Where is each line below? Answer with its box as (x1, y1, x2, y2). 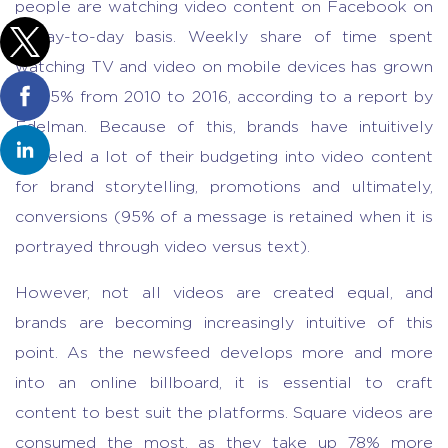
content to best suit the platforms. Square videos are (15, 405, 433, 421)
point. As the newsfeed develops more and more (15, 345, 433, 361)
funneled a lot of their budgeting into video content (15, 149, 433, 165)
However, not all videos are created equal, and (15, 285, 433, 301)
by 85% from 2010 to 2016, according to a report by (15, 89, 433, 105)
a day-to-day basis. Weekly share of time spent (15, 29, 433, 45)
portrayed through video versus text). (15, 239, 310, 255)
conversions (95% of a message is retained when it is (15, 209, 433, 225)
